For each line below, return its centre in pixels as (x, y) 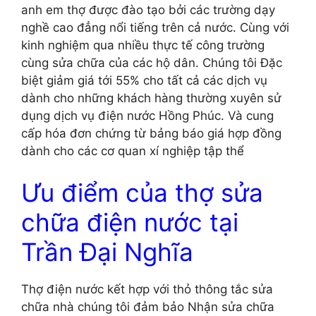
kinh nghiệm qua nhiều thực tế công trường (143, 45)
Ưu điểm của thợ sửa (142, 193)
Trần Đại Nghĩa (107, 252)
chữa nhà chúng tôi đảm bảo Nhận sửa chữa (148, 307)
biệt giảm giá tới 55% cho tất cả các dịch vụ (144, 80)
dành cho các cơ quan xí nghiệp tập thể (133, 151)
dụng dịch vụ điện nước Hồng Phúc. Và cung (147, 115)
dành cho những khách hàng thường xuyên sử (151, 98)
